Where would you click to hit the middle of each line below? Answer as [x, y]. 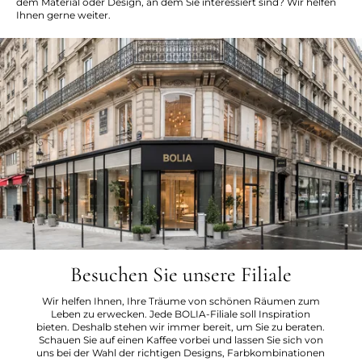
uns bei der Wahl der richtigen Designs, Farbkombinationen [181, 352]
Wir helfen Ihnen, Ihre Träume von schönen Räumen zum [181, 301]
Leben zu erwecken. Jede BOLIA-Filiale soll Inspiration [181, 314]
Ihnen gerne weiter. [63, 15]
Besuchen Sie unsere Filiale [181, 274]
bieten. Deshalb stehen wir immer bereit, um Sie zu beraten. [181, 326]
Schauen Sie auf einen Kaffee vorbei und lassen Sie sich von [181, 339]
